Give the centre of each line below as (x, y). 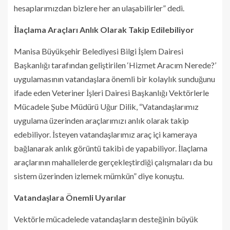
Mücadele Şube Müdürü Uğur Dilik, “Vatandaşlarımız (106, 106)
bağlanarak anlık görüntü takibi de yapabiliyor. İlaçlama (111, 148)
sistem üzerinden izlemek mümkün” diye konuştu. (99, 176)
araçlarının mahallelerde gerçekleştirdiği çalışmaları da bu (113, 162)
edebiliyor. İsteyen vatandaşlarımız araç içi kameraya (106, 134)
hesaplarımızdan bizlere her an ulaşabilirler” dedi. (99, 8)
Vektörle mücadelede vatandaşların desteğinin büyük (106, 219)
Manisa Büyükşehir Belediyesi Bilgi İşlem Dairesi (99, 51)
